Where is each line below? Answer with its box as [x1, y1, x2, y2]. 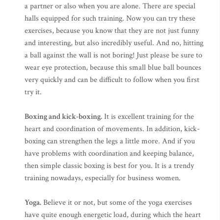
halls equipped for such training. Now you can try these [25, 13, 195, 24]
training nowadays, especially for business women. [25, 173, 181, 183]
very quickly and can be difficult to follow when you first [25, 75, 199, 85]
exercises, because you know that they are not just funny [25, 26, 199, 36]
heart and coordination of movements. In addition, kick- [25, 124, 200, 134]
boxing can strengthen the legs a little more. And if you [25, 136, 195, 146]
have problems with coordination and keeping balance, [25, 148, 194, 159]
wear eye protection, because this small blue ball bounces [25, 62, 201, 73]
